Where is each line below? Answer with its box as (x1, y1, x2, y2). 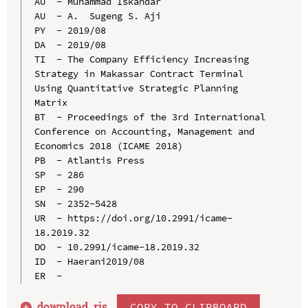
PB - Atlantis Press (34, 153, 144, 166)
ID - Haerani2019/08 (34, 254, 144, 267)
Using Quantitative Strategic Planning (34, 81, 238, 94)
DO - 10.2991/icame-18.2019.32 (34, 240, 199, 253)
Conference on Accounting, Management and (34, 124, 254, 137)
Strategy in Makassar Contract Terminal (34, 67, 243, 80)
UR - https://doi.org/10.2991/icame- (34, 211, 232, 224)
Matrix (34, 96, 67, 109)
